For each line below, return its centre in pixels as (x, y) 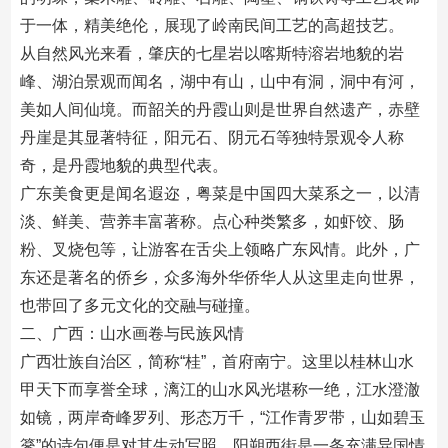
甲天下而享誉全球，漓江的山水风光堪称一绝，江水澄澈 (219, 389)
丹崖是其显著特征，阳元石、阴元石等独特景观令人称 (211, 137)
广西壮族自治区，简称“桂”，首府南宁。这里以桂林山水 (216, 361)
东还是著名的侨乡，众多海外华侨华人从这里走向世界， (219, 277)
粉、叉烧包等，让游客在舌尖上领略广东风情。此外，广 (219, 249)
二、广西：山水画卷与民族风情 (131, 333)
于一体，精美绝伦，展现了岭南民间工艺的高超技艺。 (211, 25)
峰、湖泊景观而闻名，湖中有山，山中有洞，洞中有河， (219, 81)
